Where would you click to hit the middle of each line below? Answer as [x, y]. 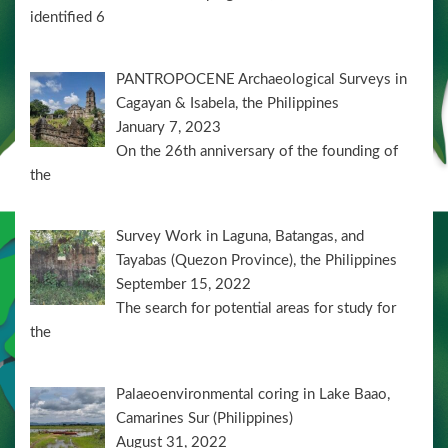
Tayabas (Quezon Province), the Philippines [257, 261]
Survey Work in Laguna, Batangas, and [240, 237]
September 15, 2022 [184, 285]
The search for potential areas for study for [256, 309]
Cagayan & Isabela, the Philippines [228, 103]
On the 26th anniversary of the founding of [257, 151]
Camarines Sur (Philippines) [205, 418]
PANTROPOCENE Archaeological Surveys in [262, 79]
